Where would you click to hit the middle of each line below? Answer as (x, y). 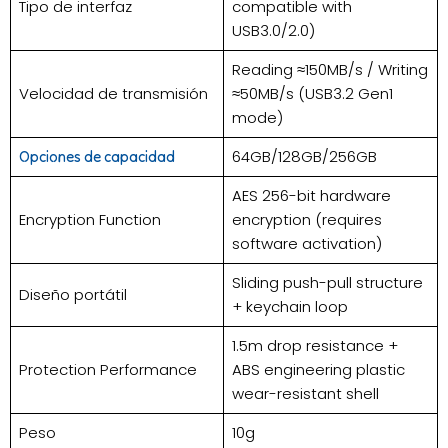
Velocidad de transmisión (113, 94)
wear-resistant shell (305, 394)
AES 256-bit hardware (311, 196)
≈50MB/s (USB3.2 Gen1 (312, 94)
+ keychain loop (289, 307)
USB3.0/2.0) (273, 31)
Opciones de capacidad (96, 157)
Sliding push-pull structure (327, 283)
